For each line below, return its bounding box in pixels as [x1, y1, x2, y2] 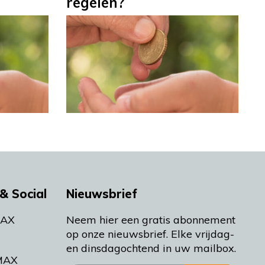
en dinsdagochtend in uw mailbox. [66, 241, 236, 255]
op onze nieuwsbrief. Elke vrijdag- [66, 227, 234, 241]
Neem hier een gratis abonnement [66, 212, 235, 227]
